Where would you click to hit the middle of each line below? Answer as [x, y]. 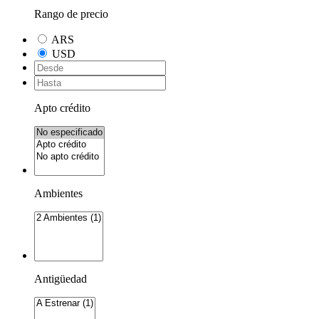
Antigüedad [61, 278]
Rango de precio [71, 14]
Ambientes [58, 193]
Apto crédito [62, 108]
